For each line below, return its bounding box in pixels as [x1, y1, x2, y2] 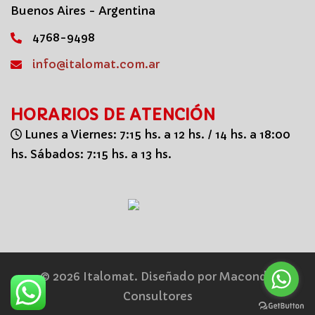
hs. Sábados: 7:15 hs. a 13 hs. [11, 146, 172, 161]
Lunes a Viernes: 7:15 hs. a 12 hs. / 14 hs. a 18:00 [22, 127, 290, 141]
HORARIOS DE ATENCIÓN [11, 105, 215, 124]
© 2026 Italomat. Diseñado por [40, 269, 219, 283]
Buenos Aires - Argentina [11, 3, 155, 18]
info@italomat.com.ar [32, 56, 160, 71]
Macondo [219, 269, 275, 283]
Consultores [122, 288, 193, 303]
